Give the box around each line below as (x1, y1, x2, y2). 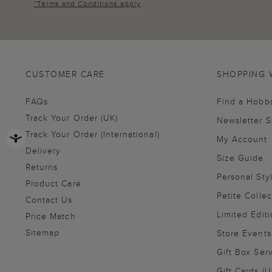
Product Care (25, 177, 81, 189)
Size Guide (217, 151, 264, 164)
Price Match (25, 209, 76, 222)
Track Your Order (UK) (25, 111, 118, 124)
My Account (217, 132, 268, 145)
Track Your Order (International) (25, 127, 160, 140)
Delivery (25, 144, 61, 157)
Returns (25, 160, 58, 173)
